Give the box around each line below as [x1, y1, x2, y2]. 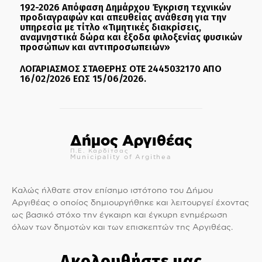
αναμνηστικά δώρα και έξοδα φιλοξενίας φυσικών [20, 32, 242, 43]
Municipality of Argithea [70, 153, 171, 160]
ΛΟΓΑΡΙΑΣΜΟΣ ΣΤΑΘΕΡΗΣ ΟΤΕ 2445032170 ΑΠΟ [20, 63, 222, 74]
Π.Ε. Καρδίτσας [70, 147, 129, 154]
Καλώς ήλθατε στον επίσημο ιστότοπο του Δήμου [12, 185, 213, 194]
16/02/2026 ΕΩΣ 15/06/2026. [20, 73, 146, 84]
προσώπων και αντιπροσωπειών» [20, 42, 170, 53]
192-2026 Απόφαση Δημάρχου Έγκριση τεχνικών [20, 2, 231, 13]
